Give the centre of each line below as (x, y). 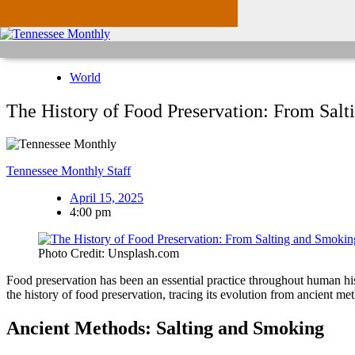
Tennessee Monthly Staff (69, 171)
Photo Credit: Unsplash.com (109, 254)
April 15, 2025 (107, 198)
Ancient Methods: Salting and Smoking (165, 328)
